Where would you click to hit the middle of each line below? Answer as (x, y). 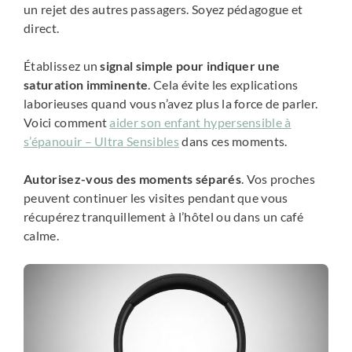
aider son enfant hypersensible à (200, 123)
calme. (41, 236)
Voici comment (67, 123)
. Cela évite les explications (223, 85)
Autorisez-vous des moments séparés (132, 179)
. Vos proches (278, 179)
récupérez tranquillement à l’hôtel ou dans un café (164, 217)
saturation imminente (86, 85)
